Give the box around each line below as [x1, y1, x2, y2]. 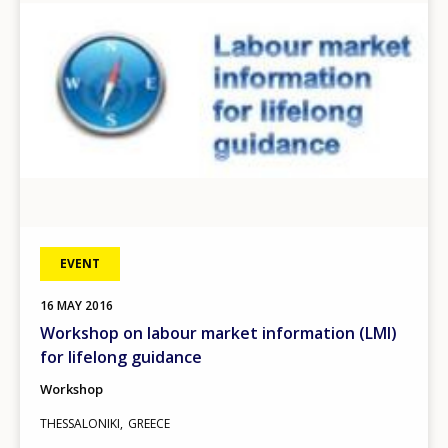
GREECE [128, 414, 170, 432]
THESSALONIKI [40, 414, 120, 432]
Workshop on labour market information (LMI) [40, 321, 397, 344]
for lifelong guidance [40, 345, 202, 368]
